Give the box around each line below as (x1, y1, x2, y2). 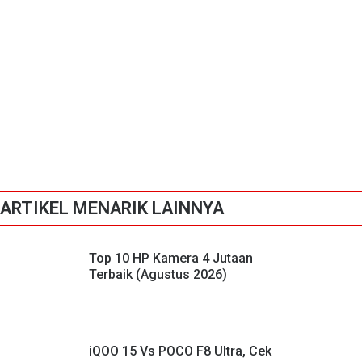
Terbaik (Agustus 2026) (89, 266, 227, 282)
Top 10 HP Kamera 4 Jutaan (89, 250, 253, 266)
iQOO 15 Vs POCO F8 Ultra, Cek (89, 343, 271, 359)
